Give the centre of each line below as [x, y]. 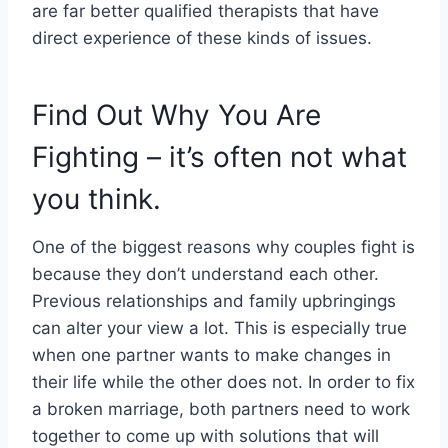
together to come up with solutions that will [205, 435]
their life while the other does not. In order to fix [223, 381]
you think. [96, 198]
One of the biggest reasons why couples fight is [223, 246]
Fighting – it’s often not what [219, 156]
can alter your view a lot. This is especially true [219, 327]
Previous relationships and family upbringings [214, 300]
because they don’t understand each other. [205, 273]
